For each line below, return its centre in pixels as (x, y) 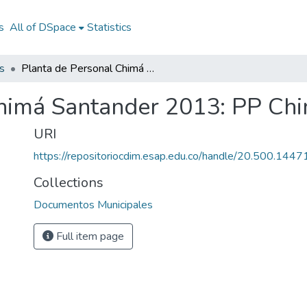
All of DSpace (42, 27)
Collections (69, 183)
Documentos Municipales (93, 205)
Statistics (109, 27)
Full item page (89, 236)
